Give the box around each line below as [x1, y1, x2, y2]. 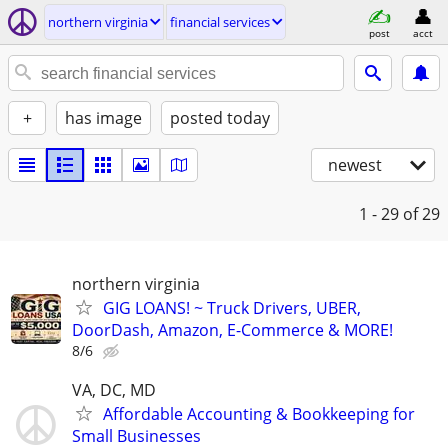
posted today [170, 107, 270, 129]
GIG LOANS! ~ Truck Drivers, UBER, [103, 297, 361, 319]
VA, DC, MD [72, 379, 156, 402]
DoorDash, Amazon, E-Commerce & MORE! [72, 319, 393, 341]
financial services [170, 13, 270, 31]
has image [65, 107, 142, 129]
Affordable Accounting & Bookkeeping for [103, 403, 415, 426]
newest [328, 154, 382, 176]
